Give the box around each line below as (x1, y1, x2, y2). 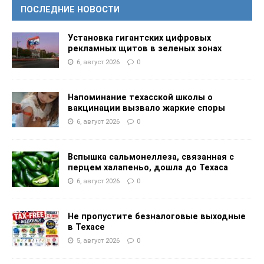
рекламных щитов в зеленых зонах (68, 44, 222, 54)
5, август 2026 (77, 236, 120, 245)
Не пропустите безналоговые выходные (68, 212, 246, 222)
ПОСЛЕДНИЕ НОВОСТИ (21, 4, 120, 15)
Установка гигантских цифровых (68, 33, 211, 43)
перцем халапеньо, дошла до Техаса (68, 163, 228, 173)
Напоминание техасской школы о (68, 93, 213, 103)
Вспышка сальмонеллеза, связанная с (68, 152, 234, 162)
